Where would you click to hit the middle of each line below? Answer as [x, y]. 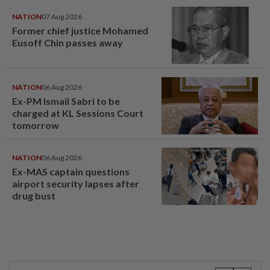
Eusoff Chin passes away [67, 43]
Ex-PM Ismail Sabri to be [66, 101]
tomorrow [36, 125]
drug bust [34, 196]
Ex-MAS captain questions [71, 172]
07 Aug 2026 [62, 17]
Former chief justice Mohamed [80, 31]
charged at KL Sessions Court [78, 113]
